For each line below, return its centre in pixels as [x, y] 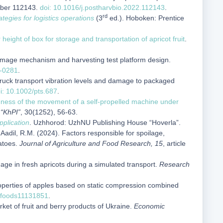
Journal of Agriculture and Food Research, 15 [91, 143]
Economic [149, 206]
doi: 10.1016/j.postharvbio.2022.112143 [102, 7]
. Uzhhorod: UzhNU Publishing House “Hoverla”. [105, 122]
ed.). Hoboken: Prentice [146, 18]
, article [174, 143]
